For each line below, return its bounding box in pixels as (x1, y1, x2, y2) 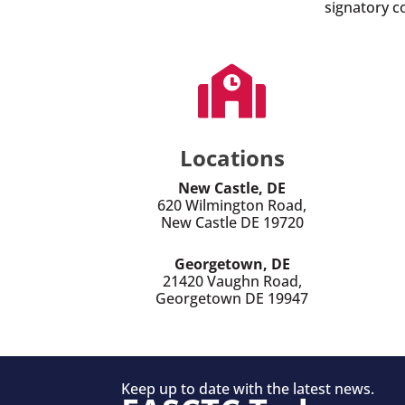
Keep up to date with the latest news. (121, 378, 375, 399)
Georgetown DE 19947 (155, 288, 309, 309)
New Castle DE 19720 (160, 212, 304, 233)
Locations (179, 143, 285, 174)
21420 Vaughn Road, (162, 271, 302, 292)
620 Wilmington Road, (157, 195, 307, 216)
